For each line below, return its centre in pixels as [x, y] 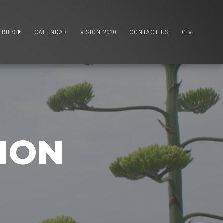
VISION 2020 [98, 32]
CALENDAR [51, 32]
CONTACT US [149, 32]
